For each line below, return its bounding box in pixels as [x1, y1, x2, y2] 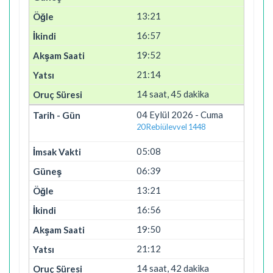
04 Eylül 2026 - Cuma [136, 108, 223, 120]
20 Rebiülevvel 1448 [136, 121, 205, 132]
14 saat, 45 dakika [136, 88, 209, 99]
